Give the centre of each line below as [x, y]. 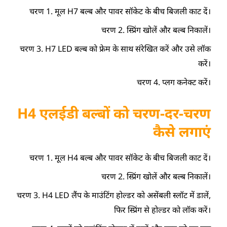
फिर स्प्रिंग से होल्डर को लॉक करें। [162, 210]
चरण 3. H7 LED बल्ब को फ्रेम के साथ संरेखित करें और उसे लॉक [115, 48]
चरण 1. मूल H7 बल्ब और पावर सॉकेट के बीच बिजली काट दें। [120, 11]
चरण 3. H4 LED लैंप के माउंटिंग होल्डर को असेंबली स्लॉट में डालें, [113, 195]
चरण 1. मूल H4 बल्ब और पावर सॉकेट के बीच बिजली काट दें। [120, 157]
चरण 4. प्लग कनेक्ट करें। [174, 82]
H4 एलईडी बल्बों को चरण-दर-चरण [114, 113]
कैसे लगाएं [182, 131]
